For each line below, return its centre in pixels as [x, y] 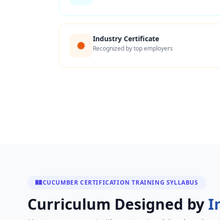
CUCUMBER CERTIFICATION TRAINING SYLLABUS [120, 182]
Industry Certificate [126, 39]
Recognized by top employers [133, 48]
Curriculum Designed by [118, 204]
